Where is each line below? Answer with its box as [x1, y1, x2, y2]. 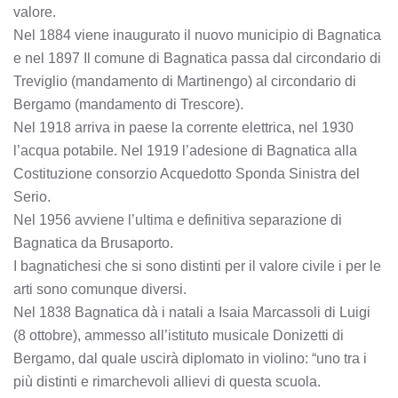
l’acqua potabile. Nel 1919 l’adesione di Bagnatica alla [13, 143, 357, 158]
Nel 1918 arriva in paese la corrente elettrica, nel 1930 [13, 120, 354, 135]
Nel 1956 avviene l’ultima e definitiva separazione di [13, 212, 342, 227]
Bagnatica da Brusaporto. [13, 235, 173, 251]
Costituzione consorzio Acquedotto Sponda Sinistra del [13, 166, 360, 181]
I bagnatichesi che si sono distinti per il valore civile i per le [13, 259, 381, 274]
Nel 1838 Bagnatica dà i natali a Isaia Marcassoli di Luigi [13, 305, 370, 320]
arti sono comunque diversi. [13, 282, 187, 297]
